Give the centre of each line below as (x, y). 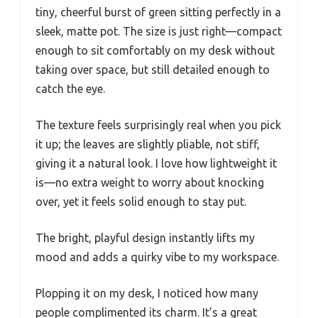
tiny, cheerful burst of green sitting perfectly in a (158, 12)
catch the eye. (70, 88)
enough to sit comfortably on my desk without (155, 50)
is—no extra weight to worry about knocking (150, 182)
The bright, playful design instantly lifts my (145, 237)
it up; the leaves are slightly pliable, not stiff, (148, 144)
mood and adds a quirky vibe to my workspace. (157, 257)
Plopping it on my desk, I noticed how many (147, 293)
